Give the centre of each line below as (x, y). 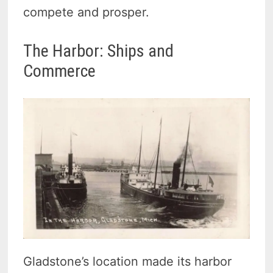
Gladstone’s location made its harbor (128, 261)
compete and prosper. (87, 12)
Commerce (60, 71)
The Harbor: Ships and (99, 51)
